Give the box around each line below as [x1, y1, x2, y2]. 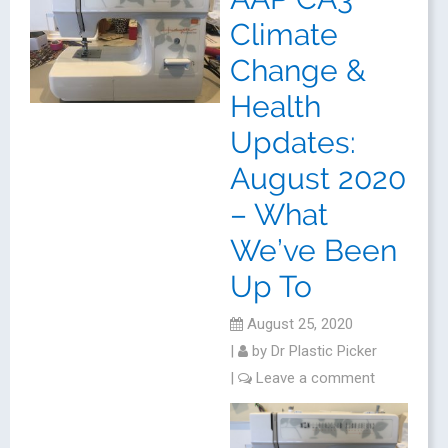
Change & [230, 53, 366, 88]
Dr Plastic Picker [271, 342, 377, 360]
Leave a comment [256, 369, 375, 387]
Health [230, 89, 321, 124]
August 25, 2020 [243, 315, 353, 333]
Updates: [230, 125, 356, 160]
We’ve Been [230, 233, 397, 268]
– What [230, 197, 328, 232]
